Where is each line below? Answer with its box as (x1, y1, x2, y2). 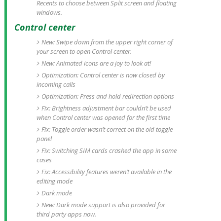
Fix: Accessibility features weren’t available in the (41, 167, 172, 176)
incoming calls (36, 80, 75, 89)
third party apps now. (36, 210, 96, 219)
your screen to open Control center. (36, 47, 132, 56)
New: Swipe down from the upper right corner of (41, 37, 173, 46)
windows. (36, 8, 62, 17)
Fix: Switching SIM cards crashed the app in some (41, 146, 177, 155)
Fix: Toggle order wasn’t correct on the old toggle (41, 125, 173, 134)
